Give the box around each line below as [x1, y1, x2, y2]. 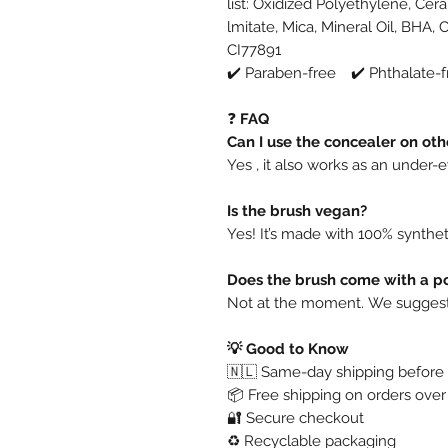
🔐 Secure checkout [227, 408, 364, 427]
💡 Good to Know [227, 339, 349, 358]
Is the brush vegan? [227, 201, 367, 220]
